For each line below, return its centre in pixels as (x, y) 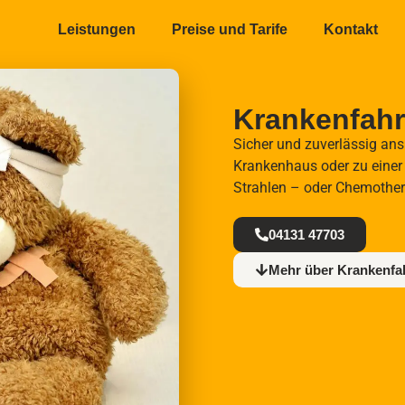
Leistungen (96, 29)
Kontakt (350, 29)
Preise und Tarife (229, 29)
